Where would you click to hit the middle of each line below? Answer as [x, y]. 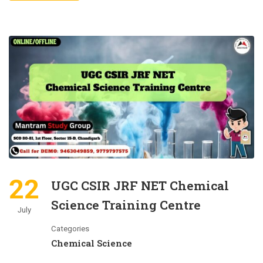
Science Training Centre [126, 205]
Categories [70, 229]
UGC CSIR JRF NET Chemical [140, 186]
